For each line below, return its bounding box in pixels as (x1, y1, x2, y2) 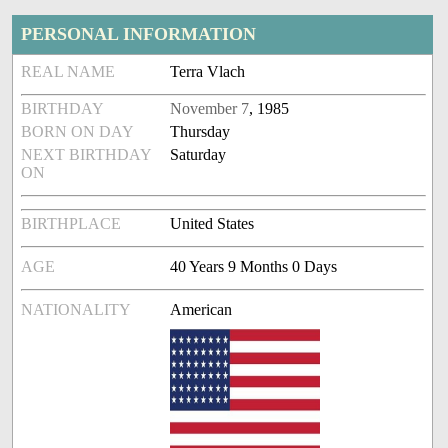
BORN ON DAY (21, 123, 135, 141)
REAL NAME (21, 63, 116, 81)
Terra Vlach (170, 63, 246, 81)
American (170, 301, 233, 319)
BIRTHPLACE (21, 215, 122, 233)
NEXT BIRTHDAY (21, 146, 152, 164)
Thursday (170, 123, 231, 141)
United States (170, 215, 255, 233)
